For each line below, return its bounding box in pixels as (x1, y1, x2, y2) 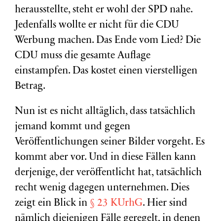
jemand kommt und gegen (15, 122, 130, 132)
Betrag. (15, 81, 45, 92)
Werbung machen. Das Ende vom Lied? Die (15, 36, 201, 46)
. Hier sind (143, 198, 187, 209)
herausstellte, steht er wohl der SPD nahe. (15, 5, 192, 15)
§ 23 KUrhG (90, 198, 143, 209)
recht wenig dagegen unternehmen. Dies (15, 183, 189, 193)
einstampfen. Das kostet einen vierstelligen (15, 66, 197, 76)
